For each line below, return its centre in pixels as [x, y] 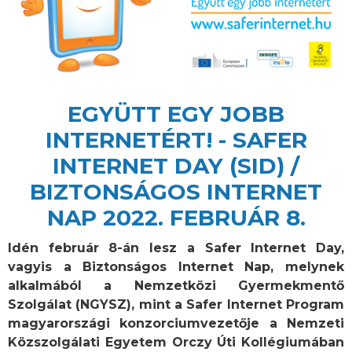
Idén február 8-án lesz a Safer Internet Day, [176, 248]
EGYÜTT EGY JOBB [176, 114]
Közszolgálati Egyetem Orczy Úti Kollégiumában [176, 342]
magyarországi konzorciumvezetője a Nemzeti [176, 323]
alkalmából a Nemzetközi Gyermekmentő [176, 286]
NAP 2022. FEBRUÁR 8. [176, 218]
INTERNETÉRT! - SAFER [176, 140]
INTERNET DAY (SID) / [176, 166]
